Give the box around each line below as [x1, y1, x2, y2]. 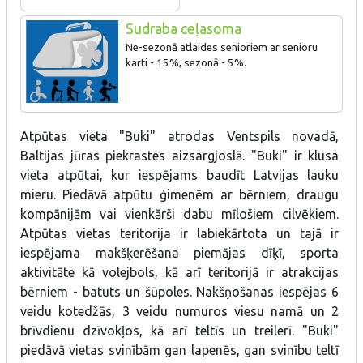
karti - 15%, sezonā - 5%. [125, 57, 246, 70]
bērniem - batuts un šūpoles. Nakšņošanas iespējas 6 [20, 284, 340, 299]
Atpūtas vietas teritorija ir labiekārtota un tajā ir [20, 225, 340, 241]
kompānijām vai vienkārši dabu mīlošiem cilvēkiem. [20, 206, 340, 221]
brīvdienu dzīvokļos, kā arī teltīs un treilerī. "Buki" [20, 322, 340, 338]
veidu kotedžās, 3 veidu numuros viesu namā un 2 [20, 303, 340, 318]
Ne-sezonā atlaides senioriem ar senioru [125, 41, 318, 54]
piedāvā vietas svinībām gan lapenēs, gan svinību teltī [20, 342, 340, 357]
